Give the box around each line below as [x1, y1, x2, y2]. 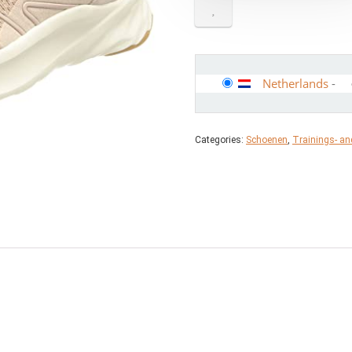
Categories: [195, 134, 246, 145]
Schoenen [246, 134, 288, 145]
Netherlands [262, 75, 328, 91]
